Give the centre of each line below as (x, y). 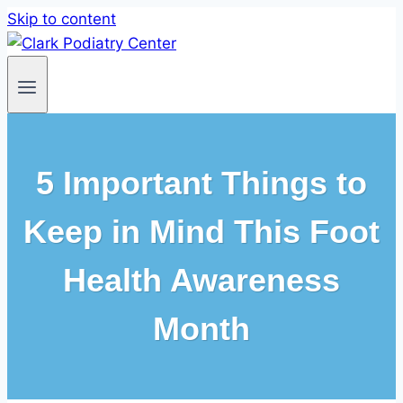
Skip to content (62, 19)
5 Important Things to (201, 184)
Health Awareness (201, 281)
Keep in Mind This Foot (201, 232)
